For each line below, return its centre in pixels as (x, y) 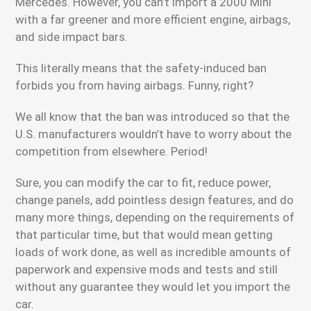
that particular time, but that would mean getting (144, 235)
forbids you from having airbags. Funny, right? (135, 85)
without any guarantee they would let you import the (153, 287)
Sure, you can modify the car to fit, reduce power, (143, 183)
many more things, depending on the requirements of (155, 217)
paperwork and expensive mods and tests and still (147, 269)
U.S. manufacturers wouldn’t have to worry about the (154, 134)
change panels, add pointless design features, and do (155, 200)
